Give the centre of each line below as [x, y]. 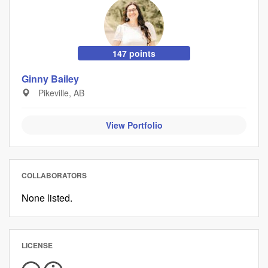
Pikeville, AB [60, 92]
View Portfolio [134, 125]
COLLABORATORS [54, 175]
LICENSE [37, 245]
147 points [134, 53]
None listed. [47, 197]
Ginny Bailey [50, 78]
